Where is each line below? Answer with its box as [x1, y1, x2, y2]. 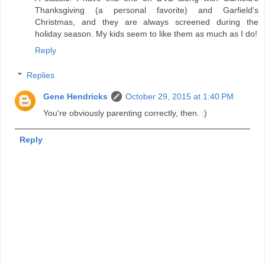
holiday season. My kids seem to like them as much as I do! [35, 29, 257, 39]
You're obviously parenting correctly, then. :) [43, 108, 208, 118]
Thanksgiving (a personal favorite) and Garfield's [35, 5, 258, 15]
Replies [27, 70, 55, 80]
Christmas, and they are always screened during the [35, 17, 258, 27]
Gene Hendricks [43, 91, 108, 101]
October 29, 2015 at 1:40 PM [125, 91, 234, 101]
